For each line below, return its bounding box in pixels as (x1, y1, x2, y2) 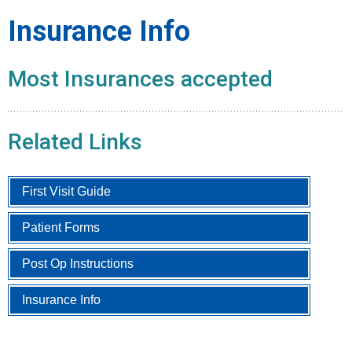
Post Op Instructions (22, 256, 134, 270)
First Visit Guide (22, 184, 111, 198)
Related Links (8, 128, 142, 155)
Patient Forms (22, 220, 100, 234)
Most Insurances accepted (8, 65, 273, 92)
